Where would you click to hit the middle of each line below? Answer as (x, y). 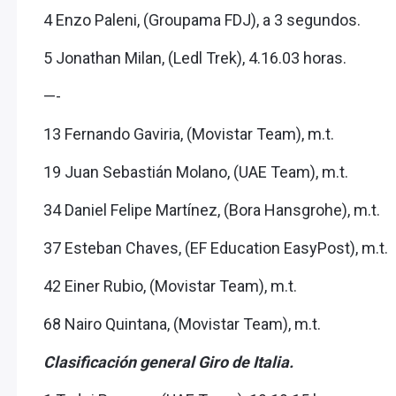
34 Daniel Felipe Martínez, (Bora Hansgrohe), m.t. (212, 210)
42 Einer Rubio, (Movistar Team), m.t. (170, 286)
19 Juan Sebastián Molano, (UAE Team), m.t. (196, 172)
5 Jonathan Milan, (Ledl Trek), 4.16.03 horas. (195, 58)
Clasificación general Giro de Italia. (168, 362)
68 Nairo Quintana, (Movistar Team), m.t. (182, 324)
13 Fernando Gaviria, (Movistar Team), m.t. (189, 134)
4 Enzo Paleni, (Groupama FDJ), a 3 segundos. (202, 20)
